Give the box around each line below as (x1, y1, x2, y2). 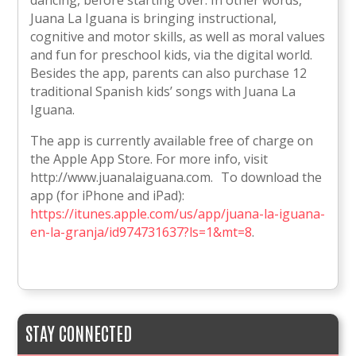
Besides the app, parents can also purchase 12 (30, 64, 308, 82)
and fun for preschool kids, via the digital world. (30, 45, 313, 64)
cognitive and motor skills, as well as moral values (30, 27, 326, 45)
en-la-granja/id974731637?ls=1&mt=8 (30, 222, 253, 241)
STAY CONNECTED (25, 319, 133, 344)
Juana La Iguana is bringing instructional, (30, 9, 277, 27)
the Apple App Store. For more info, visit (30, 149, 269, 168)
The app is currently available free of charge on (30, 131, 314, 149)
